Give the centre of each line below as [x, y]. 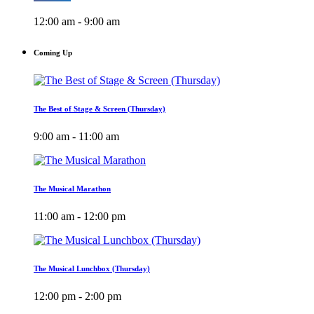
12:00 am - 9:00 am [77, 22]
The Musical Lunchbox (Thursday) [92, 268]
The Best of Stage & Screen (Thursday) [100, 109]
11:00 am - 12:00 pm [80, 216]
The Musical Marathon [72, 188]
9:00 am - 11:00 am [76, 136]
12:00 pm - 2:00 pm [77, 296]
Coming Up [53, 53]
